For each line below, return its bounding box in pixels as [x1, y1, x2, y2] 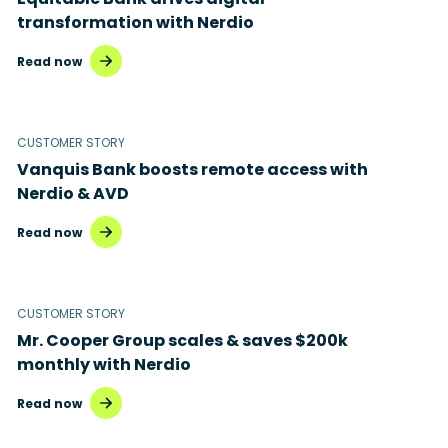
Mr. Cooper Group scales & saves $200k [17, 329, 348, 352]
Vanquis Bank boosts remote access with [17, 158, 368, 181]
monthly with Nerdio [17, 353, 191, 376]
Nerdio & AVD [17, 182, 129, 205]
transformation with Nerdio [17, 11, 254, 34]
